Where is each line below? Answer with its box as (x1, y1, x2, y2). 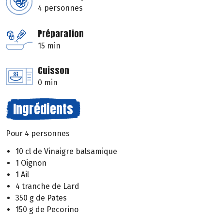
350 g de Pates (15, 193, 67, 203)
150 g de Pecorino (15, 205, 78, 215)
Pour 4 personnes (6, 129, 70, 139)
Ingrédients (13, 99, 73, 119)
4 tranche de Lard (15, 182, 79, 191)
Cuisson (38, 64, 69, 77)
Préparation (38, 27, 84, 41)
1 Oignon (15, 158, 46, 168)
